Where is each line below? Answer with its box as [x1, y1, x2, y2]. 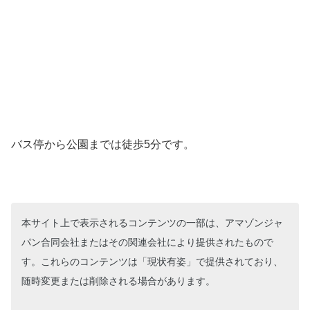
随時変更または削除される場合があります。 [21, 275, 215, 287]
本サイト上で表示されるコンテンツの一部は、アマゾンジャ [21, 217, 283, 229]
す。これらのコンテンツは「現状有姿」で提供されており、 [21, 256, 283, 268]
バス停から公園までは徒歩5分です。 [11, 138, 194, 151]
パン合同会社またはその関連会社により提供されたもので [21, 237, 273, 248]
